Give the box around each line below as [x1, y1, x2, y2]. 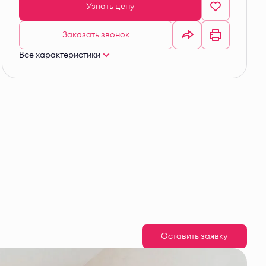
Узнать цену [85, 2, 135, 11]
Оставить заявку [161, 232, 228, 240]
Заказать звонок [62, 31, 129, 39]
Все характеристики [19, 51, 100, 59]
